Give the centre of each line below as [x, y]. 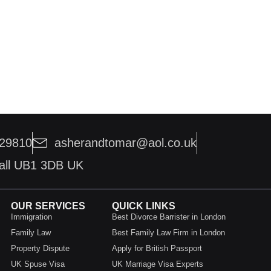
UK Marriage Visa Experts [157, 264]
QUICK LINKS [143, 206]
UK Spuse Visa [38, 264]
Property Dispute [40, 248]
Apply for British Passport [157, 248]
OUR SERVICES [48, 206]
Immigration [31, 217]
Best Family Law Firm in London [168, 232]
